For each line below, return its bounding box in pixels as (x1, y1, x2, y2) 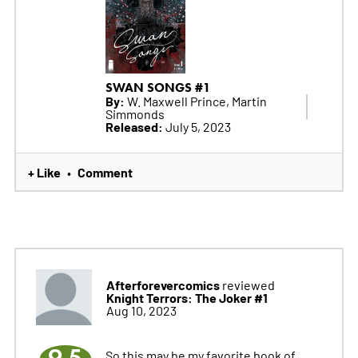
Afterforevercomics (105, 275, 220, 293)
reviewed (219, 276, 275, 292)
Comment (77, 162, 133, 181)
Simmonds (105, 105, 165, 121)
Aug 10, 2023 (105, 301, 177, 318)
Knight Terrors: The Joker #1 (105, 288, 268, 306)
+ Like (27, 162, 61, 181)
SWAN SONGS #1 (105, 79, 211, 95)
